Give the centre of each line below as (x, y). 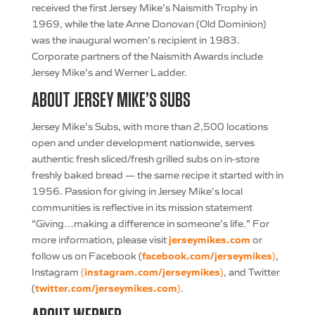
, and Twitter (251, 271)
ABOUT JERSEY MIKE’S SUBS (111, 101)
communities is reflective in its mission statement (142, 207)
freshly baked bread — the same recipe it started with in (157, 174)
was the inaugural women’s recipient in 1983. (135, 39)
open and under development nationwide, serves (143, 142)
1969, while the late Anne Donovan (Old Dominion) (149, 23)
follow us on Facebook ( (86, 255)
